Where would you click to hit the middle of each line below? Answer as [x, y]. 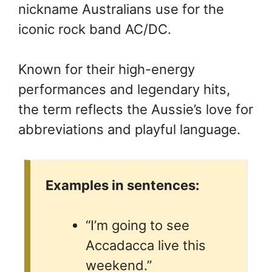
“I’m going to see [138, 225]
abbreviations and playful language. [129, 129]
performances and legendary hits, [124, 89]
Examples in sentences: [123, 185]
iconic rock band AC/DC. [95, 29]
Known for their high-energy [107, 69]
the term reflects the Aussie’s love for [136, 109]
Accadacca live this [146, 245]
